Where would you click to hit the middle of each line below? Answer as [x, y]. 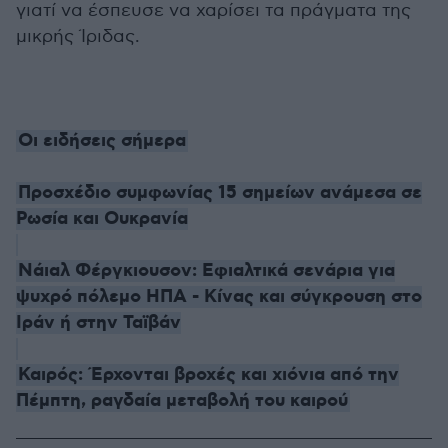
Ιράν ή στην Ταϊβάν [98, 323]
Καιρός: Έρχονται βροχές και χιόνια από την [208, 375]
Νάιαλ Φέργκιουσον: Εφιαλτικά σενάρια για [206, 271]
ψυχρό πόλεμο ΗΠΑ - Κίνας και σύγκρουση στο [219, 297]
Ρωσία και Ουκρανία [102, 219]
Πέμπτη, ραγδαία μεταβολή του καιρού [182, 401]
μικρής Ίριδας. [78, 36]
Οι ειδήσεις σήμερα [102, 141]
